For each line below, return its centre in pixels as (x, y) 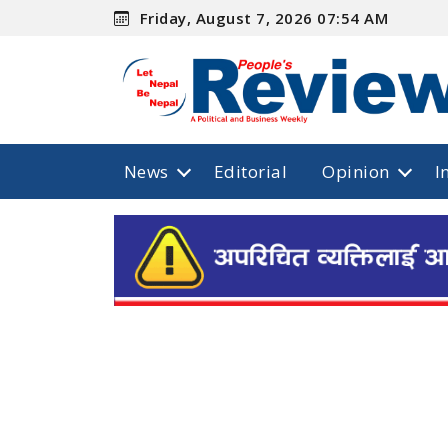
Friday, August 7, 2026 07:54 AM (262, 17)
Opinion (356, 171)
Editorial (250, 171)
